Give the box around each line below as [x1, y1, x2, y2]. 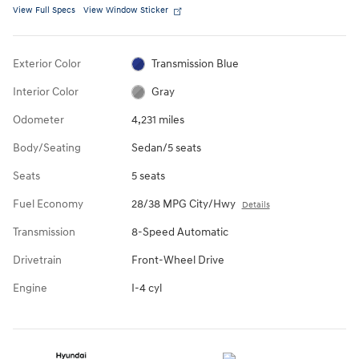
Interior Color [13, 84, 79, 99]
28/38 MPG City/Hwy [131, 196, 236, 211]
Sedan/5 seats [131, 140, 201, 155]
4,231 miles [131, 112, 184, 127]
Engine [13, 280, 47, 295]
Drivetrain [13, 252, 62, 267]
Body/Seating [13, 140, 81, 155]
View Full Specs [13, 4, 75, 15]
